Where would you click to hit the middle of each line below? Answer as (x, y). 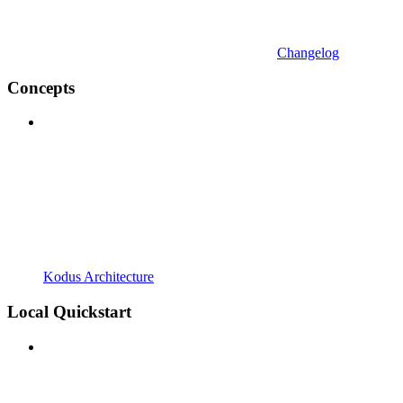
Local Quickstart (69, 311)
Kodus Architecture (99, 277)
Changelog (308, 52)
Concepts (41, 87)
